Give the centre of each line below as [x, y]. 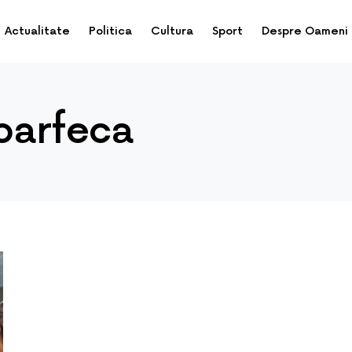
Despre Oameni [305, 31]
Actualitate [37, 31]
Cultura [172, 31]
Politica [110, 31]
